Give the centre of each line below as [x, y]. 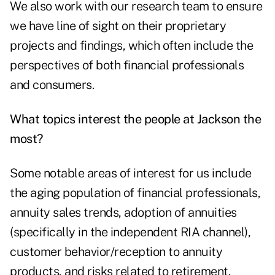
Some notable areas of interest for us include [131, 173]
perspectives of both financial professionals [127, 65]
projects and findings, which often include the [131, 46]
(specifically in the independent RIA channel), [130, 232]
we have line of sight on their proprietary [118, 26]
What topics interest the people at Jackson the [135, 119]
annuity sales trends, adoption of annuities [123, 213]
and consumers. [52, 85]
